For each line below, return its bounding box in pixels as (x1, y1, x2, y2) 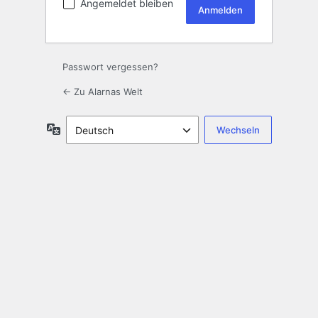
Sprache (60, 122, 99, 135)
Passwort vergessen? (62, 61, 158, 73)
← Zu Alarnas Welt (62, 86, 143, 98)
